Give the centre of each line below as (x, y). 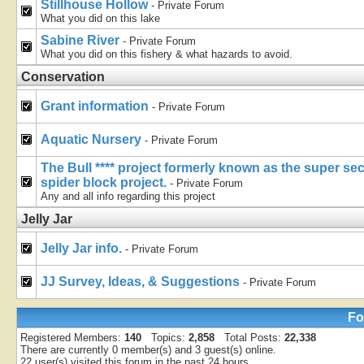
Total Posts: (249, 338)
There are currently (66, 350)
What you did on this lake (100, 18)
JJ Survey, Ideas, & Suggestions (142, 282)
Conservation (63, 77)
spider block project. (105, 182)
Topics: (165, 338)
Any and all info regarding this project (128, 196)
